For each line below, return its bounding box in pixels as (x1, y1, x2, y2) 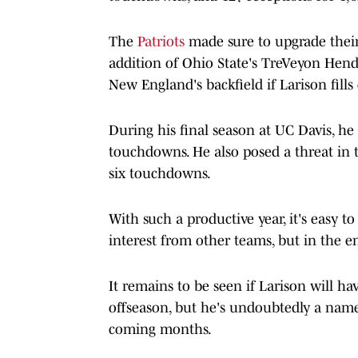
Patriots (137, 33, 185, 50)
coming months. (109, 320, 212, 337)
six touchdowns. (109, 165, 211, 181)
